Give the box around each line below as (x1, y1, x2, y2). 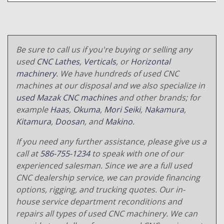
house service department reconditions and (16, 195, 182, 207)
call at (16, 147, 40, 159)
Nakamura (144, 103, 184, 115)
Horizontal (130, 55, 170, 67)
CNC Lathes (36, 55, 79, 67)
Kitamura (16, 115, 51, 127)
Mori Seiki (104, 103, 140, 115)
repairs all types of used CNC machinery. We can (16, 207, 197, 219)
